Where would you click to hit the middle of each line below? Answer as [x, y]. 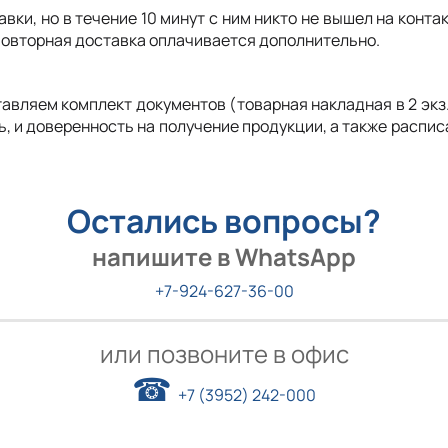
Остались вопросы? [224, 221]
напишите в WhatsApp [224, 256]
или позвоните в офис [224, 353]
